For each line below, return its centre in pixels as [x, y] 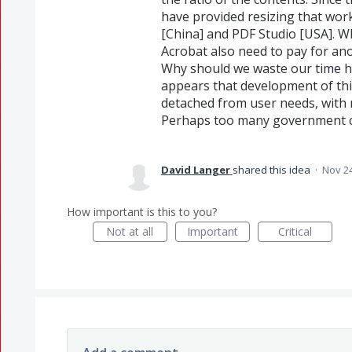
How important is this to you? [141, 212]
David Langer [195, 170]
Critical [295, 231]
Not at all [130, 231]
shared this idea [272, 170]
